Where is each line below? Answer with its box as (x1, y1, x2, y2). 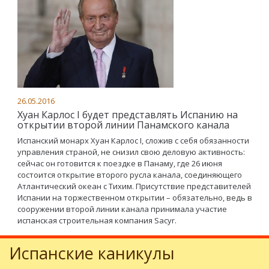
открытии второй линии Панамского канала (17, 118, 229, 131)
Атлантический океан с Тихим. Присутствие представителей (17, 181, 251, 192)
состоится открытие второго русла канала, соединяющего (17, 169, 242, 180)
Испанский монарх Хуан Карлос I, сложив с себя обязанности (17, 135, 249, 146)
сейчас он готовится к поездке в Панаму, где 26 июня (17, 158, 222, 169)
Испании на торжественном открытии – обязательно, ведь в (17, 192, 252, 203)
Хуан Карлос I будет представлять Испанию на (17, 108, 238, 121)
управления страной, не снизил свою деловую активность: (17, 147, 245, 157)
